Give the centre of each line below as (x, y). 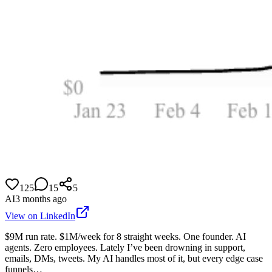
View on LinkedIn (40, 216)
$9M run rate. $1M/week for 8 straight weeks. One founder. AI (125, 236)
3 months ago (41, 199)
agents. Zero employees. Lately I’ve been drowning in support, (125, 247)
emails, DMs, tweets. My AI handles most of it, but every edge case (134, 258)
